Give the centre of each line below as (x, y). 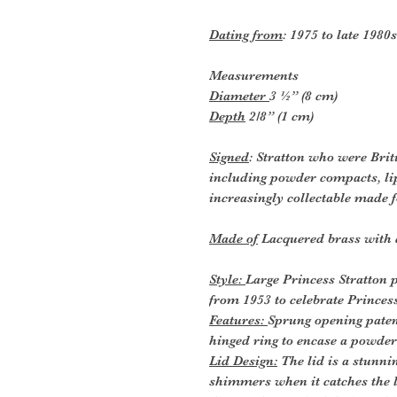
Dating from (246, 34)
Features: (238, 319)
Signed (229, 156)
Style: (227, 279)
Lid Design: (243, 360)
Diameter (239, 95)
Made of (234, 238)
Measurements (254, 75)
